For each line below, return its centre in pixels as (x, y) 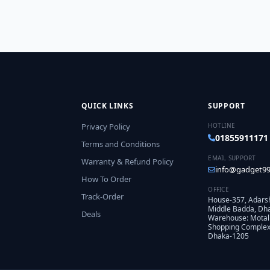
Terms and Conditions (120, 144)
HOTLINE (222, 125)
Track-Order (102, 196)
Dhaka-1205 (229, 236)
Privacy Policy (105, 127)
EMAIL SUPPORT (232, 158)
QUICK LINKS (107, 106)
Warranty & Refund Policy (127, 162)
